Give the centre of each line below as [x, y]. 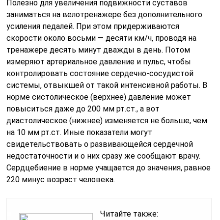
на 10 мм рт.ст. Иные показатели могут [80, 133]
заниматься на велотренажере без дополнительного [105, 15]
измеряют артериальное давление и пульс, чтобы [99, 62]
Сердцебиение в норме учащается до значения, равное [109, 168]
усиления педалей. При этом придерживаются [93, 27]
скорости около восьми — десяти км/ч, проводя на [102, 38]
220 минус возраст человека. [61, 180]
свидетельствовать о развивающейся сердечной [100, 144]
